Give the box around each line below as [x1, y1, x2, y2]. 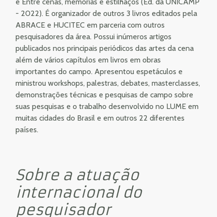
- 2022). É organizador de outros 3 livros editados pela [15, 8, 197, 18]
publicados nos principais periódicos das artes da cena [15, 43, 194, 53]
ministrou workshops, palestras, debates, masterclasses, [15, 78, 200, 88]
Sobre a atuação [15, 166, 139, 184]
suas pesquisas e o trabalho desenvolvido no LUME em [15, 101, 199, 111]
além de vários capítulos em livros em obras [15, 55, 161, 64]
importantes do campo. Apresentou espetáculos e [15, 66, 183, 76]
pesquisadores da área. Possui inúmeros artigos [15, 31, 171, 41]
